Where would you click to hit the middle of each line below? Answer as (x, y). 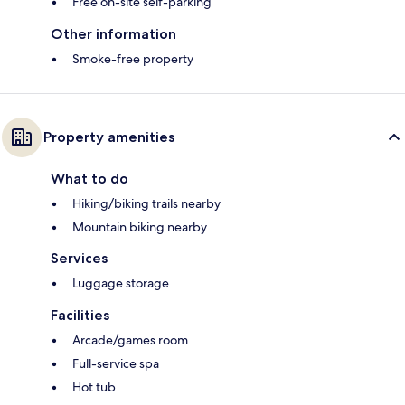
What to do (89, 179)
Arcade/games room (130, 340)
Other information (113, 34)
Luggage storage (121, 283)
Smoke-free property (133, 59)
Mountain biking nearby (140, 227)
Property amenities (109, 137)
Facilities (80, 316)
